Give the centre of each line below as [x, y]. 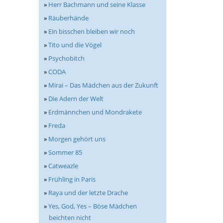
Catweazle [63, 166]
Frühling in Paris [72, 179]
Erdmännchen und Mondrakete [95, 112]
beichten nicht [70, 218]
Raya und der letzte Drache [88, 193]
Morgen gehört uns [77, 139]
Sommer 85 [65, 152]
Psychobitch [66, 58]
